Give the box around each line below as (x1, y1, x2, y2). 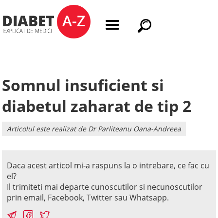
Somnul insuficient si (2, 74, 164, 95)
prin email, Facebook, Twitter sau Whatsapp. (7, 192, 169, 203)
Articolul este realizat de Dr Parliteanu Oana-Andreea (7, 124, 182, 133)
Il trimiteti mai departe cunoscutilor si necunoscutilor (7, 182, 203, 192)
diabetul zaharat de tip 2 (2, 95, 192, 116)
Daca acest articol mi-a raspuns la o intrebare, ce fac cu (7, 160, 210, 171)
